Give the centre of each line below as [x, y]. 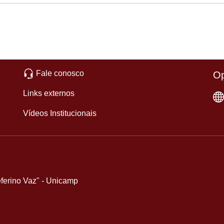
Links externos [49, 93]
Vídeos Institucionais [60, 113]
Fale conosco [60, 73]
